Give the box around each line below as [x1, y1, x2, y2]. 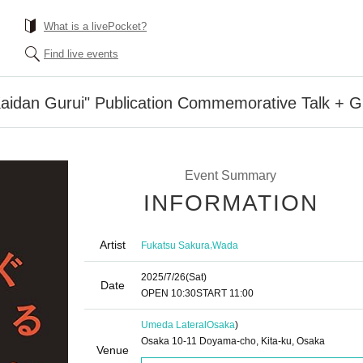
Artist [100, 238, 126, 251]
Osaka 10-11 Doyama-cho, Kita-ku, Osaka [141, 335, 325, 347]
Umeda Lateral [141, 319, 207, 331]
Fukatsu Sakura [141, 239, 210, 251]
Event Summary [184, 169, 276, 182]
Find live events [44, 48, 118, 60]
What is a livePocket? [44, 20, 147, 32]
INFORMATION [143, 190, 318, 216]
